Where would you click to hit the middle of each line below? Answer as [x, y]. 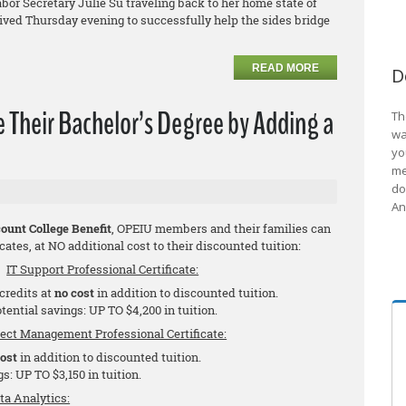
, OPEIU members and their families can [221, 229]
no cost [75, 293]
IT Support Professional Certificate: [103, 270]
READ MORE [286, 68]
